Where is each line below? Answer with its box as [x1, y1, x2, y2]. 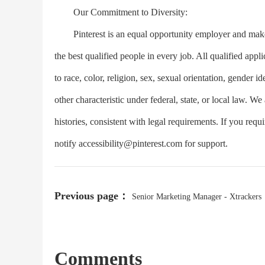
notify [54, 138, 79, 148]
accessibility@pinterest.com [79, 138, 182, 148]
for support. [182, 138, 228, 148]
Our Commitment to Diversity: [54, 7, 188, 17]
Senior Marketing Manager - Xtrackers [132, 192, 261, 201]
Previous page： [54, 190, 129, 202]
